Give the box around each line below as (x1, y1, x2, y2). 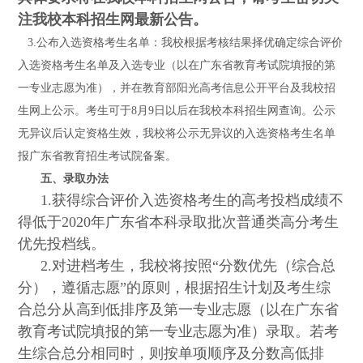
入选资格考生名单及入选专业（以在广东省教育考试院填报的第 (18, 59, 336, 72)
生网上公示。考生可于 (18, 105, 132, 117)
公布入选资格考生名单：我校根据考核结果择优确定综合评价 (36, 36, 344, 49)
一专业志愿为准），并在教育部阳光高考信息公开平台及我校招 (18, 82, 336, 95)
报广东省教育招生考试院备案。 (18, 150, 177, 163)
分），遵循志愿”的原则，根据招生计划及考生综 (18, 280, 331, 297)
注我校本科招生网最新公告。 (18, 11, 208, 28)
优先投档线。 (18, 236, 106, 253)
